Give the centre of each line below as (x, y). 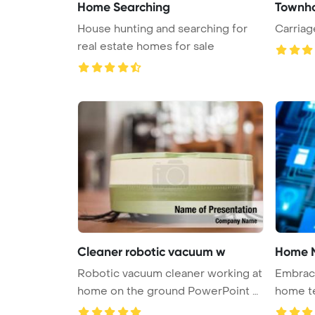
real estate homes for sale (146, 46)
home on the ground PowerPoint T (168, 291)
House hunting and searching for (162, 28)
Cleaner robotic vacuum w (152, 251)
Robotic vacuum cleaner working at (170, 273)
